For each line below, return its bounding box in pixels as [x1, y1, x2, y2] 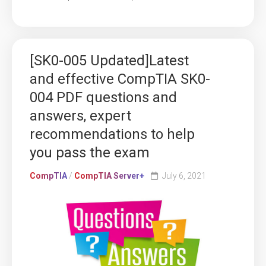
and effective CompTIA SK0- [30, 70, 210, 87]
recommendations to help [30, 125, 195, 142]
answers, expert [30, 107, 131, 124]
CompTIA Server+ [74, 170, 144, 180]
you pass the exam [30, 144, 150, 161]
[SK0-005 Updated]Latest [30, 52, 189, 69]
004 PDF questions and [30, 88, 177, 106]
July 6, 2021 [162, 170, 206, 180]
